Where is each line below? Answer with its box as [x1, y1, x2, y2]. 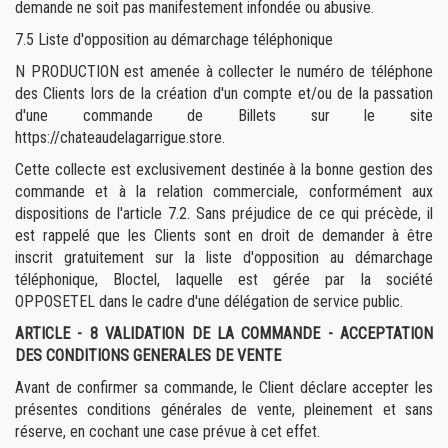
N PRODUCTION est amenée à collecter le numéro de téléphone [15, 62, 433, 81]
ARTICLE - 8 [15, 324, 98, 343]
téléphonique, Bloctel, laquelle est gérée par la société [15, 270, 433, 289]
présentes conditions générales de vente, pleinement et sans [15, 400, 433, 419]
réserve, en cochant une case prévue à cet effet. [15, 422, 320, 441]
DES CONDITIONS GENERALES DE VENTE [15, 346, 281, 365]
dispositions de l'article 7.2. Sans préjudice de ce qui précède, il [15, 204, 433, 223]
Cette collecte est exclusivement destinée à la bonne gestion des [15, 160, 433, 179]
